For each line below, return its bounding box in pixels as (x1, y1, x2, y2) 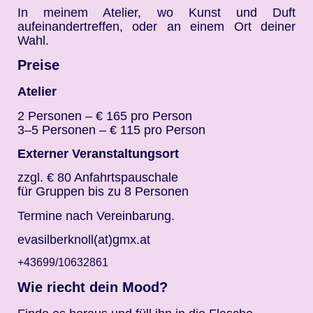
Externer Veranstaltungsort (17, 146, 179, 161)
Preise (17, 57, 59, 73)
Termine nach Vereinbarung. (17, 208, 175, 223)
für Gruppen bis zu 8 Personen (17, 184, 189, 199)
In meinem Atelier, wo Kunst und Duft (17, 5, 296, 20)
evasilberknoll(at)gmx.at (17, 233, 150, 247)
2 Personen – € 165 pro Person (17, 108, 192, 123)
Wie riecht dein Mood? (17, 279, 168, 295)
